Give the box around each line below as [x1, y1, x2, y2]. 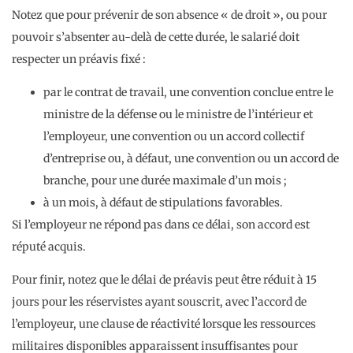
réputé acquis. [12, 240, 86, 254]
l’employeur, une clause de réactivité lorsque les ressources [12, 317, 316, 332]
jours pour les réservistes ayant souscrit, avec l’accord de [12, 295, 307, 310]
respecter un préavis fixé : [12, 51, 146, 66]
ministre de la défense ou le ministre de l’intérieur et [43, 107, 313, 121]
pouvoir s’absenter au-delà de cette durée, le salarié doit [12, 29, 299, 44]
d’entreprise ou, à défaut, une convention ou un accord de [43, 151, 339, 165]
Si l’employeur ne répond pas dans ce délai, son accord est [12, 217, 310, 232]
